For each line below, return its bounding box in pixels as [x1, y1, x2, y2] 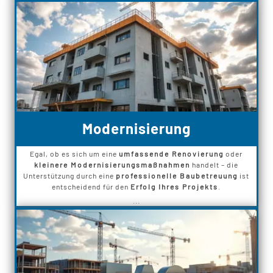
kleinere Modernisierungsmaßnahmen [34, 160, 191, 169]
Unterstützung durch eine [23, 171, 116, 180]
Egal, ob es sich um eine [30, 149, 119, 158]
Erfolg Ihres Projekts [130, 182, 219, 191]
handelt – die [190, 160, 239, 169]
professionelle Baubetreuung [116, 171, 238, 180]
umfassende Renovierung [119, 149, 224, 158]
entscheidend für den [52, 182, 131, 191]
